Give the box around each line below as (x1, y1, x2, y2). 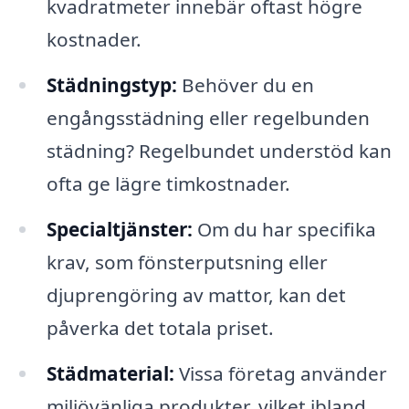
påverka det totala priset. (46, 314, 274, 341)
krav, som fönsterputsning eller (46, 248, 328, 275)
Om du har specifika (192, 215, 376, 242)
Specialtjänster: (46, 215, 193, 242)
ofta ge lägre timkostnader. (46, 171, 290, 197)
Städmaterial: (46, 360, 174, 386)
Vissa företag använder (173, 360, 387, 386)
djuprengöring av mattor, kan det (46, 281, 346, 308)
